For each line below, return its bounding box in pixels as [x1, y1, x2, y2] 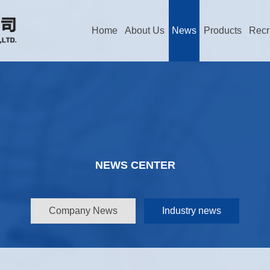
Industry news [162, 206, 221, 216]
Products [204, 25, 242, 36]
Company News [49, 206, 118, 216]
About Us [125, 25, 165, 36]
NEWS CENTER [95, 159, 175, 171]
